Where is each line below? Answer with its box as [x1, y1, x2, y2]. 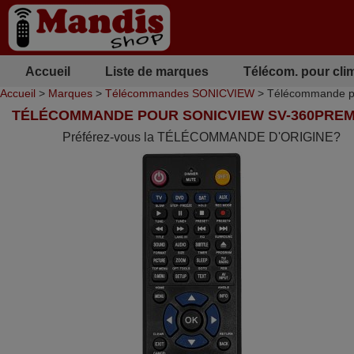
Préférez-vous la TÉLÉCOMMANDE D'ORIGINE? [62, 130, 341, 144]
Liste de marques [104, 64, 209, 78]
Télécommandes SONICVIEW [105, 87, 254, 100]
